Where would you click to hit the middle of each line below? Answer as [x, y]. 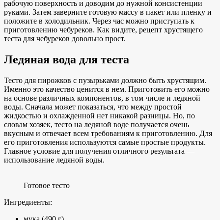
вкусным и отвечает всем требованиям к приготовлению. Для [108, 133]
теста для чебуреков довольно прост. [65, 39]
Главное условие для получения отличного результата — [99, 151]
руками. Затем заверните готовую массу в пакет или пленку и [108, 12]
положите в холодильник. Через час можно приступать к [99, 21]
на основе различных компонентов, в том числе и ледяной [102, 98]
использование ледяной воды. [54, 160]
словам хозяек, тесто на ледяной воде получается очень [96, 124]
